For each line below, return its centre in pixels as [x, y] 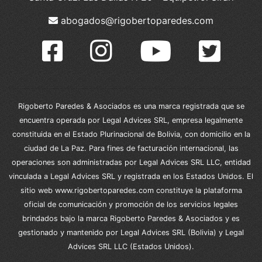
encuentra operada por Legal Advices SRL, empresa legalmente [131, 120]
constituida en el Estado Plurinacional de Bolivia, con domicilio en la [131, 135]
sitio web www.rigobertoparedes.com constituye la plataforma [131, 191]
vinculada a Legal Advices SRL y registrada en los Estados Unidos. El [131, 177]
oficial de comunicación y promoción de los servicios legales [131, 205]
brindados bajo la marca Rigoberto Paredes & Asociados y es [131, 219]
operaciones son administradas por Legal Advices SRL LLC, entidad [131, 163]
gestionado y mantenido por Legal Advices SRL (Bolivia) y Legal [131, 233]
